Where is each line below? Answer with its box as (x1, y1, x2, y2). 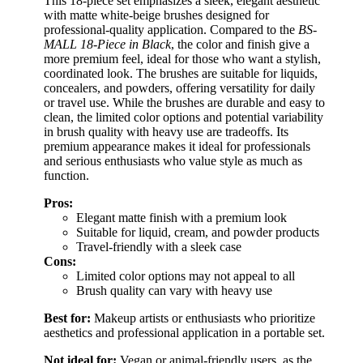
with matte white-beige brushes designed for (44, 7, 269, 22)
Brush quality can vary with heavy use (76, 283, 272, 297)
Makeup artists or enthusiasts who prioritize (91, 310, 315, 325)
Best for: (44, 310, 91, 325)
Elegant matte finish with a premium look (76, 210, 287, 224)
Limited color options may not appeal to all (76, 268, 295, 283)
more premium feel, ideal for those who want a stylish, (44, 51, 321, 66)
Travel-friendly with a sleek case (76, 239, 241, 254)
